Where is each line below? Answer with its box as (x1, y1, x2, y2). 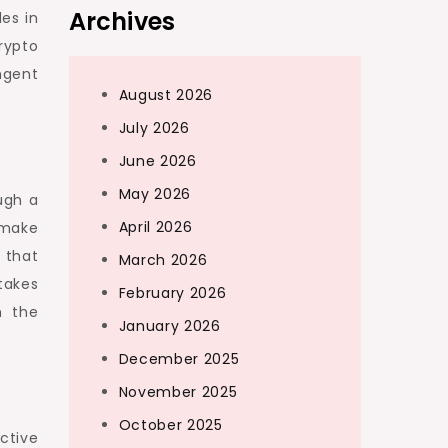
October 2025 (118, 415, 223, 435)
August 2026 (118, 85, 214, 105)
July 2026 (118, 118, 190, 138)
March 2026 (118, 250, 208, 270)
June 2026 (118, 151, 197, 171)
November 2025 (118, 382, 238, 402)
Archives (68, 5, 176, 38)
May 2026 (118, 184, 192, 204)
